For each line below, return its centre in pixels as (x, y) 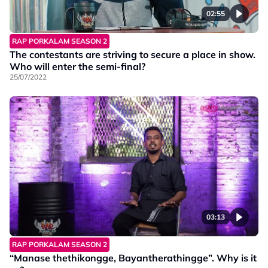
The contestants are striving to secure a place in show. (133, 55)
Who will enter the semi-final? (77, 67)
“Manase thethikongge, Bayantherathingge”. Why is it (133, 258)
